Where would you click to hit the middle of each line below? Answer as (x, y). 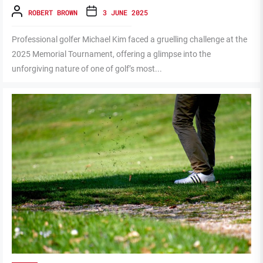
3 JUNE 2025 (125, 12)
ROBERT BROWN (53, 12)
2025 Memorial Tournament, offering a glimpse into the (111, 54)
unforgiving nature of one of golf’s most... (87, 69)
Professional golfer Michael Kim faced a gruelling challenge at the (129, 39)
